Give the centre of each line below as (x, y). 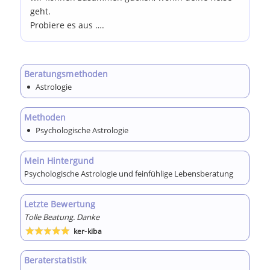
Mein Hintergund (59, 160)
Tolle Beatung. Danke (61, 217)
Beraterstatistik (55, 260)
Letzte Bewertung (60, 204)
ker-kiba (87, 231)
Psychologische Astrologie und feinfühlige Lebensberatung (128, 173)
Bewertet (42, 241)
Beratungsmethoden (66, 74)
